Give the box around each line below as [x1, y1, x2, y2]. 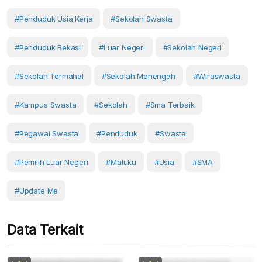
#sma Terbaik [145, 100, 195, 110]
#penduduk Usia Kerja [15, 14, 93, 24]
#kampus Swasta [15, 100, 77, 110]
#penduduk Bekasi [15, 43, 81, 53]
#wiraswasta [193, 71, 240, 81]
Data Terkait [7, 222, 83, 239]
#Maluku [106, 157, 136, 167]
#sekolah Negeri [163, 43, 222, 53]
